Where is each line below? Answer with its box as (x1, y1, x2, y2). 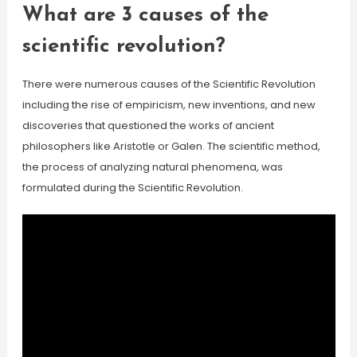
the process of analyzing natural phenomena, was (22, 159, 283, 175)
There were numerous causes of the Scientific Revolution (22, 76, 316, 92)
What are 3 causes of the (22, 5, 269, 26)
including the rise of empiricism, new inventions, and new (22, 97, 316, 112)
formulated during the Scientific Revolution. (22, 180, 243, 195)
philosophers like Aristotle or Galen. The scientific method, (22, 139, 320, 154)
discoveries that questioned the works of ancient (22, 118, 274, 133)
